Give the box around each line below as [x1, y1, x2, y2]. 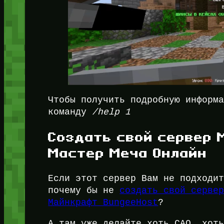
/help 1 [92, 107, 131, 117]
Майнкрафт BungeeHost [48, 197, 158, 207]
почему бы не [48, 185, 120, 195]
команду [48, 107, 92, 117]
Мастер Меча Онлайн [48, 146, 207, 160]
